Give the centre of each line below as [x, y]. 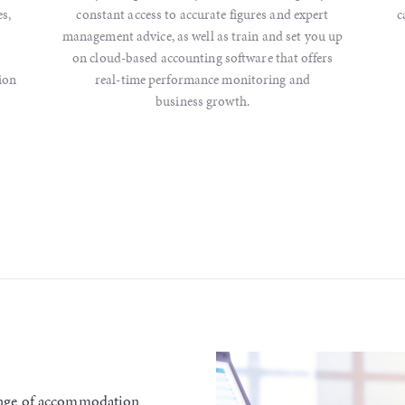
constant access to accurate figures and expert [202, 14]
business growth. [202, 101]
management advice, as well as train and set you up [202, 36]
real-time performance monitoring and [202, 79]
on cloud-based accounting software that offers [202, 57]
